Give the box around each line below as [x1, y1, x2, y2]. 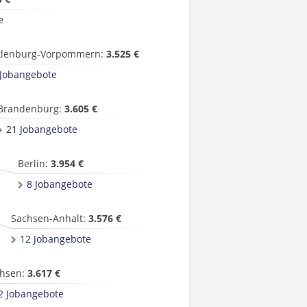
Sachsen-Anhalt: [11, 212, 88, 225]
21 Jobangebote [6, 123, 77, 136]
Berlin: [18, 157, 51, 170]
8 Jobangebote [27, 177, 93, 191]
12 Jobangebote [20, 232, 91, 245]
